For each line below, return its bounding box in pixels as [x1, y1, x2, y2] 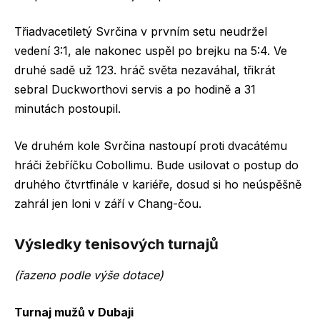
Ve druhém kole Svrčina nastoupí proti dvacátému [14, 139, 287, 154]
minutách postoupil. [14, 101, 121, 116]
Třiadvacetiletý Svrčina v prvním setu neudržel [14, 24, 267, 39]
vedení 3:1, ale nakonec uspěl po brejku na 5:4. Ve [14, 44, 287, 59]
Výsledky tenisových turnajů [14, 234, 219, 253]
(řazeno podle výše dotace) [14, 268, 164, 283]
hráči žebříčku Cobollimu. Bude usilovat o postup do [14, 158, 299, 173]
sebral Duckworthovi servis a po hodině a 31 [14, 82, 256, 97]
